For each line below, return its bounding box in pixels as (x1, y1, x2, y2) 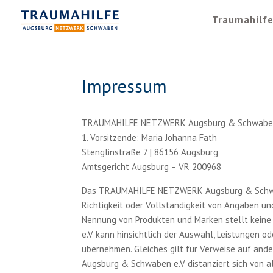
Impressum (82, 74, 168, 97)
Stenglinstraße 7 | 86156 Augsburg (82, 146, 219, 158)
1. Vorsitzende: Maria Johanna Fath (82, 132, 218, 143)
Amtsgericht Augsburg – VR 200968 (82, 161, 222, 172)
